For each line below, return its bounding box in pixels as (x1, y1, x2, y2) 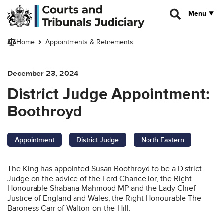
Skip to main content (7, 4, 70, 13)
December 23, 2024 (7, 68, 78, 78)
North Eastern (141, 135, 184, 144)
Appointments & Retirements (45, 38, 133, 47)
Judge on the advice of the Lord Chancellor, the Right (7, 173, 192, 184)
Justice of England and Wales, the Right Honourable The (7, 193, 201, 203)
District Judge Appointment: (7, 84, 210, 104)
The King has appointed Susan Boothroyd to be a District (7, 163, 202, 174)
